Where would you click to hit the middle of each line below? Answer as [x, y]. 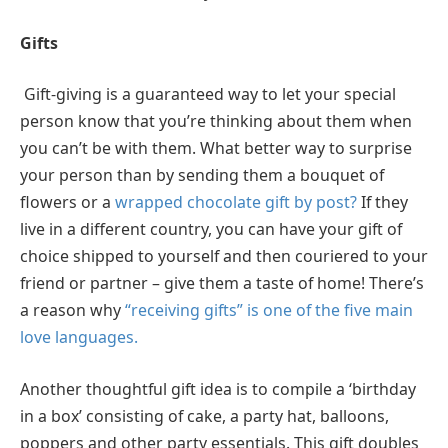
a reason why [72, 310]
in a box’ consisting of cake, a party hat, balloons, [204, 415]
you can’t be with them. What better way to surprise [216, 148]
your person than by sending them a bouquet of [202, 175]
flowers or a [67, 202]
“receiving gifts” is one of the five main [269, 310]
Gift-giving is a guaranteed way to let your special [210, 94]
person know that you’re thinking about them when [216, 121]
